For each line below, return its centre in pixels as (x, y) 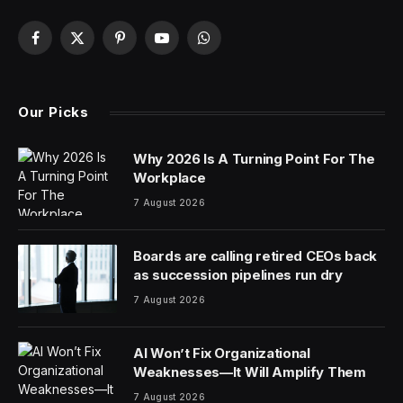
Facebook (64, 46)
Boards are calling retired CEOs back (255, 256)
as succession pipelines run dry (238, 275)
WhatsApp (233, 46)
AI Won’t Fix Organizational (222, 354)
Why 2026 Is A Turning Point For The (254, 159)
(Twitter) (101, 65)
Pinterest (144, 46)
